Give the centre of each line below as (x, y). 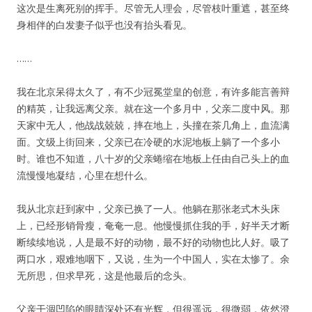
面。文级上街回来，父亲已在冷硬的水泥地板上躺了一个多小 (148, 142)
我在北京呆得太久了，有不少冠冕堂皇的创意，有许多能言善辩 (153, 92)
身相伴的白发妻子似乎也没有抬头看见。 (104, 25)
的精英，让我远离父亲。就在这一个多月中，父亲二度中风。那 (153, 108)
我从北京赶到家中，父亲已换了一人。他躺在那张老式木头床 (148, 209)
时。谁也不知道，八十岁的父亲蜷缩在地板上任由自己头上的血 (153, 158)
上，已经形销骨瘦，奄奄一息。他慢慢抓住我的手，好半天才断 (153, 225)
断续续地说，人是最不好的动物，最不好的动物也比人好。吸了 (153, 242)
